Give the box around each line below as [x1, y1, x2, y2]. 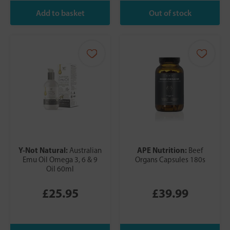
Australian [69, 146, 102, 156]
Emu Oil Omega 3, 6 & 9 [23, 155, 98, 165]
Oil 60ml [46, 164, 74, 174]
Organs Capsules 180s [135, 155, 205, 165]
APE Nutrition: [137, 145, 188, 156]
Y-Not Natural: [18, 145, 69, 156]
